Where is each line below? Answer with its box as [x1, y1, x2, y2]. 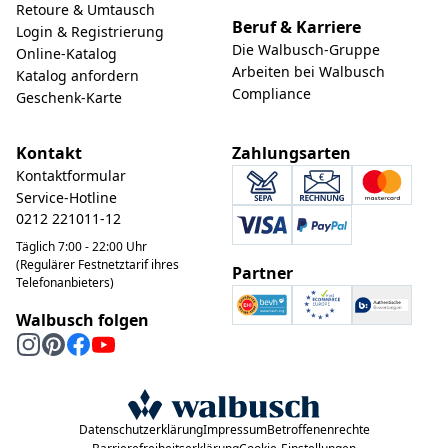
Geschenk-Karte [16, 88, 122, 107]
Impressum [202, 421, 267, 438]
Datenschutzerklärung [78, 421, 203, 438]
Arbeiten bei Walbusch [232, 62, 385, 81]
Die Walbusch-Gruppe [232, 40, 380, 59]
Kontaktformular [16, 166, 126, 185]
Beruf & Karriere [232, 16, 361, 38]
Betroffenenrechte [266, 421, 370, 438]
